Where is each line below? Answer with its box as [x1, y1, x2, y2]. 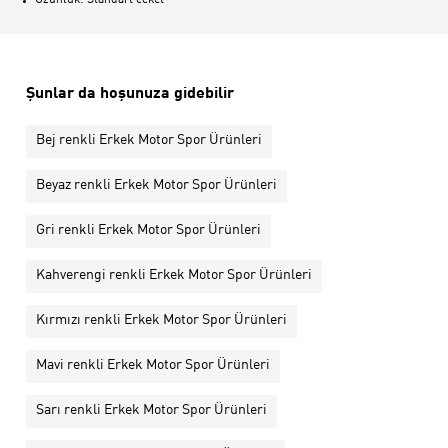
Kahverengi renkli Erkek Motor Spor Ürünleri [36, 268, 312, 283]
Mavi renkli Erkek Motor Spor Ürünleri [36, 358, 270, 373]
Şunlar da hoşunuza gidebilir [26, 86, 234, 103]
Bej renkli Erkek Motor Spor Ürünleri [36, 133, 262, 148]
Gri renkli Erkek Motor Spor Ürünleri [36, 223, 261, 238]
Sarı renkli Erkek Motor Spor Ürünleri [36, 403, 267, 418]
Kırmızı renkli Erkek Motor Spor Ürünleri [36, 313, 287, 328]
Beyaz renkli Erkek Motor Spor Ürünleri [36, 178, 277, 193]
